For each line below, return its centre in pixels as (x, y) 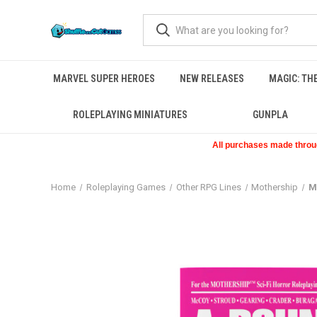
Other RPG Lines (208, 187)
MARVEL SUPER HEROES (104, 79)
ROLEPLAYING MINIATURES (130, 115)
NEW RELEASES (212, 79)
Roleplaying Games (126, 187)
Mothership (275, 187)
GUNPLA (270, 115)
